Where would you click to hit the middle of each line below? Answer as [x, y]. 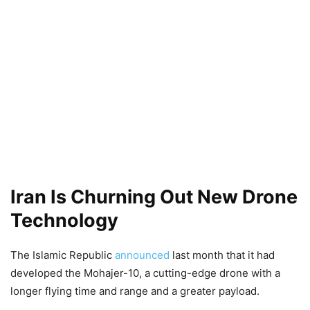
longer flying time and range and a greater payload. [135, 291]
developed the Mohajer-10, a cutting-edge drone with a [145, 273]
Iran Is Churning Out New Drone [154, 197]
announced [142, 255]
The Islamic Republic [63, 255]
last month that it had [222, 255]
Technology [66, 220]
